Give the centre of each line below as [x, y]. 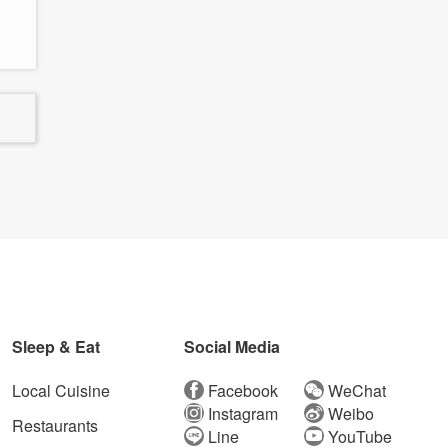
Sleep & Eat [56, 346]
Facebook [243, 390]
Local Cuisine [61, 390]
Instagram [243, 413]
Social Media [232, 346]
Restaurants [55, 425]
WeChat [357, 390]
